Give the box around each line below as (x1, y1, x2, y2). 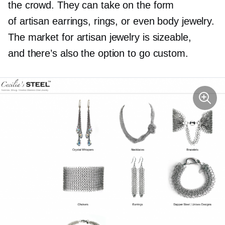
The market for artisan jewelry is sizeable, (8, 31, 191, 43)
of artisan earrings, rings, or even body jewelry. (8, 15, 215, 27)
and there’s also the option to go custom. (8, 47, 188, 59)
